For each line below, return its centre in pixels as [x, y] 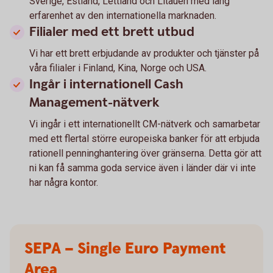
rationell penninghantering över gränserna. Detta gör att [145, 154]
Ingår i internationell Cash [106, 85]
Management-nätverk [94, 103]
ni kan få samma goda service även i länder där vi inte [143, 168]
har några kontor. [64, 183]
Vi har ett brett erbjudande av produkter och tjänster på [144, 54]
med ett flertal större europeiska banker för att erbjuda [144, 139]
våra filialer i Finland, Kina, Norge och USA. [119, 68]
